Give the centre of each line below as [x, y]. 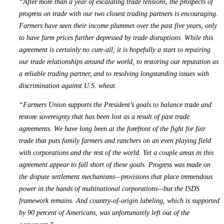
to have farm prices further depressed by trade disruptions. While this [116, 37]
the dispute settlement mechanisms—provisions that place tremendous [116, 176]
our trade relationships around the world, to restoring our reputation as [119, 61]
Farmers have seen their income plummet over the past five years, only [118, 25]
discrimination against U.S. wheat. [68, 85]
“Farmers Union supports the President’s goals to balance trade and [115, 104]
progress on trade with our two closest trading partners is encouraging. [118, 13]
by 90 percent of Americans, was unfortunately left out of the [104, 212]
